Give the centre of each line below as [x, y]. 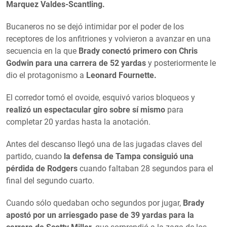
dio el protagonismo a [46, 75]
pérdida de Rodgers [43, 168]
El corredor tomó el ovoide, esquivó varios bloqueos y [101, 97]
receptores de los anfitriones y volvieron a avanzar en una [108, 39]
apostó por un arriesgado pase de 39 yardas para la [100, 215]
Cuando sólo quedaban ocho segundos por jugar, [94, 203]
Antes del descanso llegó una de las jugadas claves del [104, 144]
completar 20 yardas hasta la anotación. [78, 122]
